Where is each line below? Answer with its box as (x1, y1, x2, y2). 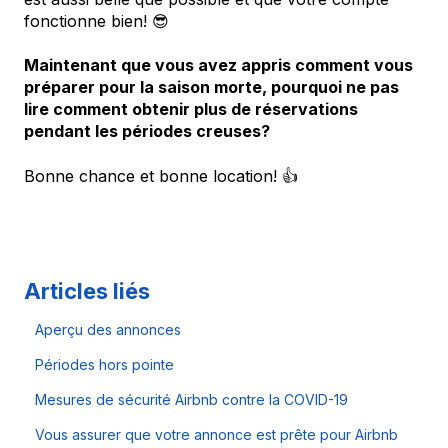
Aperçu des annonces (35, 321, 182, 339)
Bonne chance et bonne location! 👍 (24, 165, 298, 186)
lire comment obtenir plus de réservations (24, 99, 358, 120)
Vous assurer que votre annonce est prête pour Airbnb (35, 426, 399, 444)
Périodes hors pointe (35, 356, 175, 374)
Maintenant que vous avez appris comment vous (24, 55, 413, 76)
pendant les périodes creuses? (24, 121, 270, 142)
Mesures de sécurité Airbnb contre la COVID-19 (35, 391, 349, 409)
